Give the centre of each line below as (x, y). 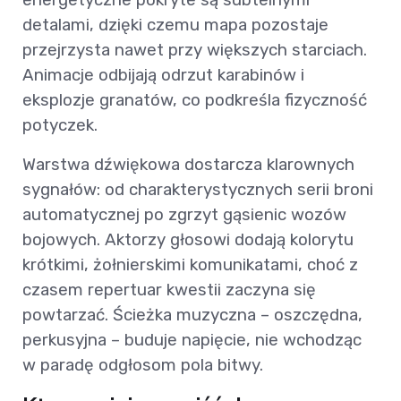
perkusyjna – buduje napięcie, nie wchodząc (192, 340)
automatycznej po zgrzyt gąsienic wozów (184, 215)
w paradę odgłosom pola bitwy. (143, 365)
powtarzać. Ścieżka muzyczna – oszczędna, (192, 315)
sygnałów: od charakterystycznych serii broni (198, 190)
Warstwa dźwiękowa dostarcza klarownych (188, 165)
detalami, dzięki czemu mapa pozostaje (175, 25)
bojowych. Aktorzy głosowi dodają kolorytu (188, 240)
